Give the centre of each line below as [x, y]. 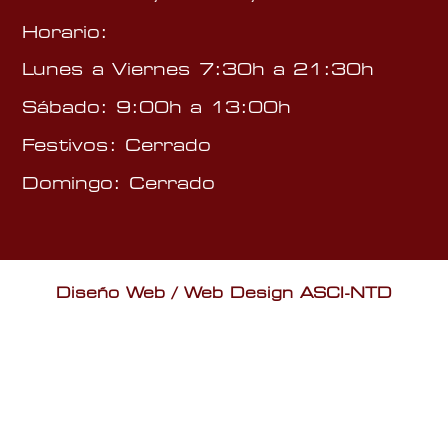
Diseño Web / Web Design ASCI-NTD [224, 293]
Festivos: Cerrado [117, 145]
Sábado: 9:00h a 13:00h [157, 108]
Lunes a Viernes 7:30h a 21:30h [198, 70]
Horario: [65, 32]
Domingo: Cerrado [119, 183]
